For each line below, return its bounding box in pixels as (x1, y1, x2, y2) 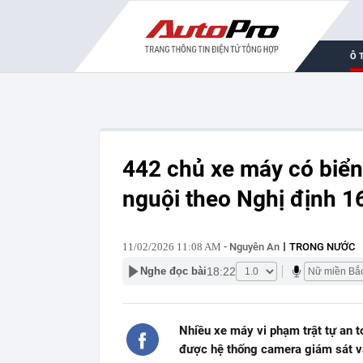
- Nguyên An (221, 241, 280, 253)
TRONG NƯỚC (289, 241, 355, 253)
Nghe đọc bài (140, 265, 207, 277)
